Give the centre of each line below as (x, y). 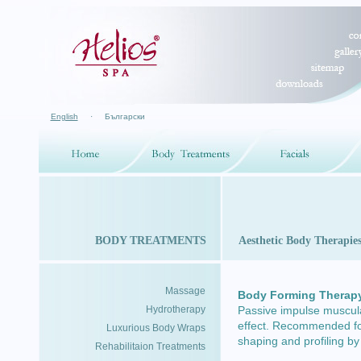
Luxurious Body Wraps (156, 328)
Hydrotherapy (175, 309)
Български (124, 116)
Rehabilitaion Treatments (150, 346)
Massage (185, 291)
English (64, 116)
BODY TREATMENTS (150, 241)
